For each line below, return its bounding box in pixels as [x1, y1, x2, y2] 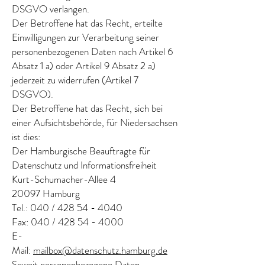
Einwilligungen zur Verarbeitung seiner [12, 30, 159, 44]
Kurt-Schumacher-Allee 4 [12, 172, 116, 186]
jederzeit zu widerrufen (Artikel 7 [12, 73, 138, 87]
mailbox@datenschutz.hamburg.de [33, 243, 167, 257]
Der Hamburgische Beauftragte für [12, 144, 150, 158]
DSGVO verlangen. [12, 2, 89, 16]
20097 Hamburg [12, 186, 80, 201]
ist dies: [12, 130, 40, 144]
